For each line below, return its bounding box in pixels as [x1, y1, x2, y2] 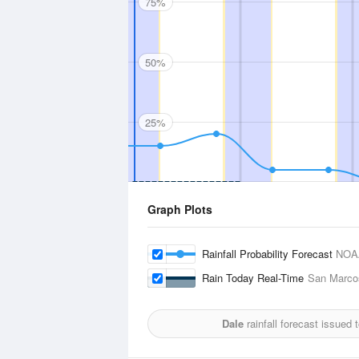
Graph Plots [147, 201, 212, 217]
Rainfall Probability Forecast [202, 246, 336, 261]
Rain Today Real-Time [202, 270, 308, 285]
